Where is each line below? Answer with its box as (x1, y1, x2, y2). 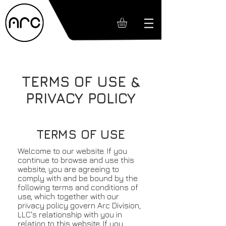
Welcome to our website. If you (18, 146, 127, 155)
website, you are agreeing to (18, 164, 119, 174)
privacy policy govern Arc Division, (18, 200, 141, 210)
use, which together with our (18, 191, 119, 201)
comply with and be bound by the (18, 173, 138, 183)
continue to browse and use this (18, 155, 134, 164)
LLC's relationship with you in (18, 209, 122, 219)
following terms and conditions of (18, 182, 138, 192)
